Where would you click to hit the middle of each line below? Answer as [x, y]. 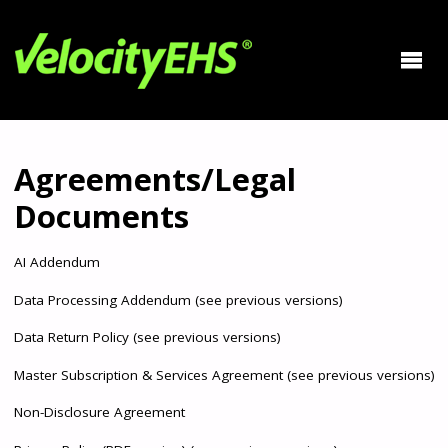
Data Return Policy [71, 337]
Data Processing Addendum [102, 299]
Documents [101, 215]
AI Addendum [56, 262]
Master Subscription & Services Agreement [148, 374]
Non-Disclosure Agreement [99, 412]
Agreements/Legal [154, 178]
